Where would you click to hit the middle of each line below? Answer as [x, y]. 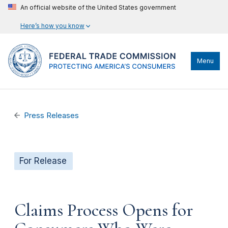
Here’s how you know [52, 26]
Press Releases [52, 116]
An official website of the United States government [98, 7]
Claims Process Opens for [104, 210]
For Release [43, 161]
